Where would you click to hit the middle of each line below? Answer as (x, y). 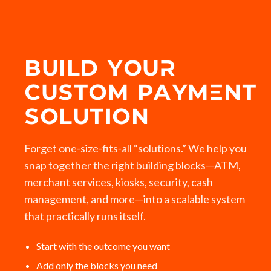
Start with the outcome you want (103, 246)
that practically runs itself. (85, 216)
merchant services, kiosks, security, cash (119, 182)
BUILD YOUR (100, 70)
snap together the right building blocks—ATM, (132, 165)
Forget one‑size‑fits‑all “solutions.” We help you (135, 148)
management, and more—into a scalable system (135, 199)
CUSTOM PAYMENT (140, 94)
